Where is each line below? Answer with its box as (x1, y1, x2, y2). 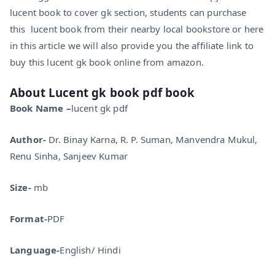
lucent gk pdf (71, 101, 128, 114)
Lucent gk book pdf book (48, 84, 195, 100)
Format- (10, 212, 48, 225)
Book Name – (10, 101, 71, 114)
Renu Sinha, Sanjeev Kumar (10, 149, 128, 162)
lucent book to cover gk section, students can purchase (10, 6, 247, 18)
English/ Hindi (60, 243, 121, 256)
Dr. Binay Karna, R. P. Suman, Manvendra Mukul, (48, 133, 258, 145)
